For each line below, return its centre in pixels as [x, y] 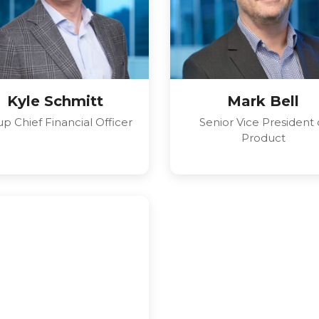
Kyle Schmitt [55, 101]
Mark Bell [263, 101]
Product [263, 138]
